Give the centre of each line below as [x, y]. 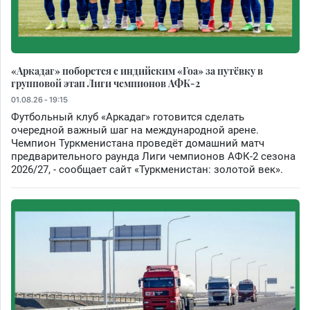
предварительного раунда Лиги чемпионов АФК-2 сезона [153, 157]
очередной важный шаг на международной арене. [135, 130]
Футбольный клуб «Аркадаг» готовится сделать [128, 117]
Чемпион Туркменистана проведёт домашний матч [138, 144]
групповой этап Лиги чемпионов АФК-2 [106, 83]
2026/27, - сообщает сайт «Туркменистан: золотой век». [147, 170]
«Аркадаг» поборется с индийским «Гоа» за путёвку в [137, 71]
